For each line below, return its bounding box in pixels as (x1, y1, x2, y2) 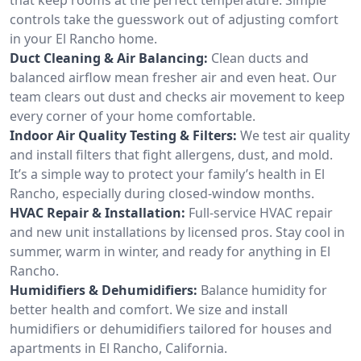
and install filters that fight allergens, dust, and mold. (10, 145, 333, 164)
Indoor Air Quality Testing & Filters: (10, 126, 237, 144)
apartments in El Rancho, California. (10, 338, 227, 357)
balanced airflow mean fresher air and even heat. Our (10, 68, 337, 86)
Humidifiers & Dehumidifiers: (10, 280, 197, 299)
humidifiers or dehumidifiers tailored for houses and (10, 319, 332, 338)
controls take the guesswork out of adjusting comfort (10, 10, 338, 28)
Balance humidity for (201, 280, 327, 299)
